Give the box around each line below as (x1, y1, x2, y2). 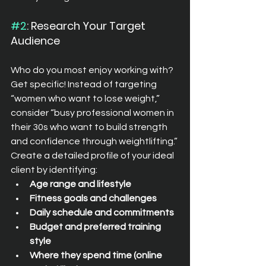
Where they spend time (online (30, 250, 164, 260)
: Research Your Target (27, 18, 148, 33)
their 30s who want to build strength (11, 122, 169, 132)
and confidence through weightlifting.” (11, 136, 178, 146)
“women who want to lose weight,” (11, 93, 161, 103)
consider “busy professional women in (11, 107, 176, 118)
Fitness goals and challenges (30, 193, 157, 203)
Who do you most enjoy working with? (11, 65, 175, 75)
